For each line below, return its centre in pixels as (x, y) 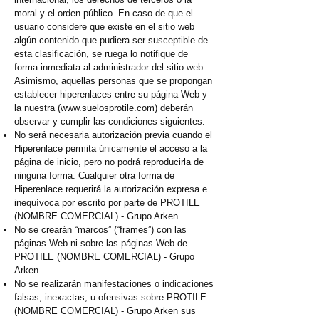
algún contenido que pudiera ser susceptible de (111, 41)
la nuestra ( (37, 108)
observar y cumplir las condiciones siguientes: (110, 122)
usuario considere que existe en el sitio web (104, 27)
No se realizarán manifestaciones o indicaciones (114, 284)
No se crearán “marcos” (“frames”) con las (100, 230)
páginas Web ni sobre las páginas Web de (101, 244)
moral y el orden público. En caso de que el (104, 14)
